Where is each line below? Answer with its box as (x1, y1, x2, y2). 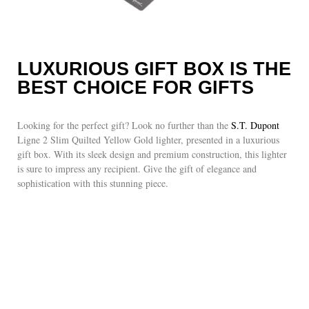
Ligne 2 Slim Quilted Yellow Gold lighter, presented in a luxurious (17, 132, 279, 146)
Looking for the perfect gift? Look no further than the (17, 118, 231, 132)
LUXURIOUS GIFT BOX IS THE (17, 58, 291, 79)
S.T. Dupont (231, 118, 279, 132)
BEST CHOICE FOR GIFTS (17, 77, 254, 98)
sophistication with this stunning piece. (17, 176, 168, 190)
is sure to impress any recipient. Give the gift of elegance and (17, 161, 257, 175)
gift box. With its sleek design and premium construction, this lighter (17, 147, 287, 161)
